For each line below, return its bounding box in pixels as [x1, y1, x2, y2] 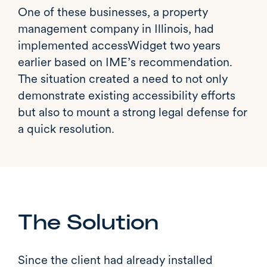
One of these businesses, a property [18, 4, 208, 19]
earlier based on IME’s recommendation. [18, 54, 232, 69]
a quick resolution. [18, 121, 114, 136]
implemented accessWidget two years [18, 38, 221, 52]
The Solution [18, 212, 159, 234]
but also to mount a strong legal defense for [18, 104, 247, 119]
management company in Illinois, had [18, 21, 214, 36]
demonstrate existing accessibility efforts [18, 88, 235, 103]
